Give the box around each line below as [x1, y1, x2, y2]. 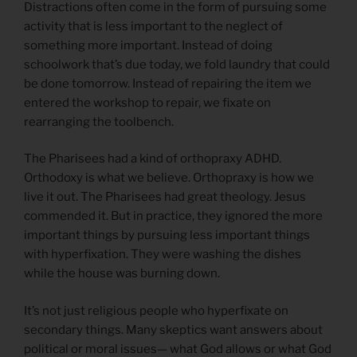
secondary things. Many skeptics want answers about [24, 322, 323, 337]
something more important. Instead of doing [24, 37, 273, 53]
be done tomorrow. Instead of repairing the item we [24, 76, 312, 91]
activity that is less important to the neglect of [24, 18, 283, 33]
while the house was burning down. [24, 266, 220, 281]
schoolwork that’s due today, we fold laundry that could [24, 57, 330, 72]
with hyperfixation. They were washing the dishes [24, 247, 301, 262]
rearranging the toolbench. [24, 114, 174, 129]
